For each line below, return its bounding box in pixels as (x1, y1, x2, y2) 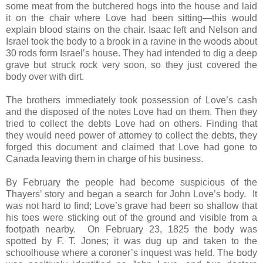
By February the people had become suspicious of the (6, 177, 257, 187)
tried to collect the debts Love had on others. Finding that (6, 118, 257, 129)
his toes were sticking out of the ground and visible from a (6, 212, 257, 222)
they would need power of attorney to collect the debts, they (6, 130, 257, 140)
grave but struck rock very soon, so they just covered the (6, 59, 257, 70)
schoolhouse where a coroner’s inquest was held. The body (6, 247, 257, 258)
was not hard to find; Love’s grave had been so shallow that (6, 200, 257, 211)
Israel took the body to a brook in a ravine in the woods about (6, 36, 257, 46)
